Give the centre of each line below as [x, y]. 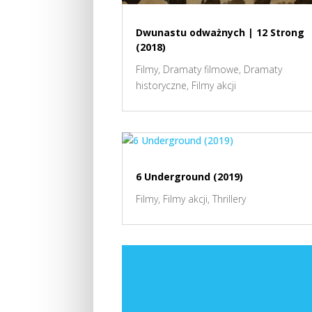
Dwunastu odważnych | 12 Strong [220, 32]
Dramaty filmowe [201, 69]
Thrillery [229, 198]
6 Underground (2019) [189, 176]
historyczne [161, 85]
